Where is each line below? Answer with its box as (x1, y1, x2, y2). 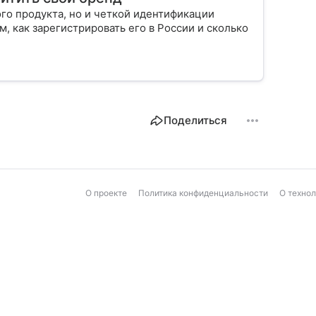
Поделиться (164, 113, 227, 127)
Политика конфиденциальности (138, 187, 268, 198)
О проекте (85, 187, 127, 198)
